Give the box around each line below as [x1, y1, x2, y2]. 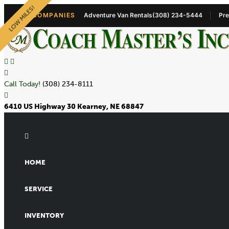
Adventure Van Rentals [83, 11, 152, 19]
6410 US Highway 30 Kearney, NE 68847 [4, 102, 144, 111]
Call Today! [4, 80, 42, 89]
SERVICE [25, 185, 53, 193]
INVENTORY [25, 212, 64, 220]
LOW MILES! [7, 4, 37, 33]
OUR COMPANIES [14, 11, 76, 19]
